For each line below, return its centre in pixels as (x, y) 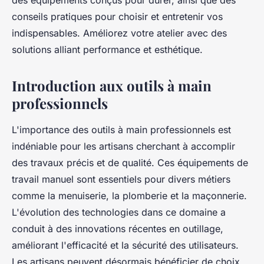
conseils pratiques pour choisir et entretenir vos (117, 17)
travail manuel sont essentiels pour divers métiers (121, 179)
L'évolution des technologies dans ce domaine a (119, 212)
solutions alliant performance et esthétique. (107, 50)
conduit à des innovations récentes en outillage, (118, 229)
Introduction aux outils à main (112, 86)
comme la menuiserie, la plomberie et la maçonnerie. (129, 196)
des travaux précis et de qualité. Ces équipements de (130, 163)
